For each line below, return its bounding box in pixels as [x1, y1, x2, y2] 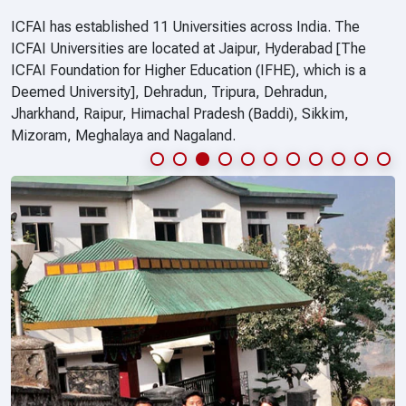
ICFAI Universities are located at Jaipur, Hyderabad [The [11, 40, 366, 58]
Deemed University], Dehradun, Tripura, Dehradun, [11, 83, 328, 101]
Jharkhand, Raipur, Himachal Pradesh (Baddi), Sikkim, [11, 105, 349, 123]
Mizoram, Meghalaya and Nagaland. [11, 127, 236, 145]
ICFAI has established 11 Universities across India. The [11, 18, 360, 36]
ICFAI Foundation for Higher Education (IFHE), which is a [11, 62, 366, 80]
